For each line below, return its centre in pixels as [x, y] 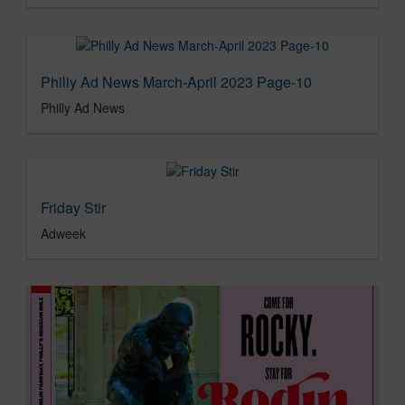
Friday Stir [73, 208]
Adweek [63, 234]
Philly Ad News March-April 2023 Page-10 [176, 81]
